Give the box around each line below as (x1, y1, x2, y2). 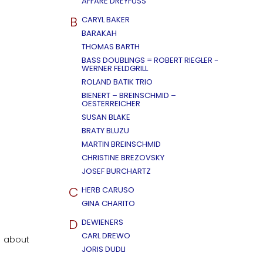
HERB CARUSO (82, 184, 134, 195)
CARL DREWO (82, 230, 130, 241)
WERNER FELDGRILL (82, 63, 148, 74)
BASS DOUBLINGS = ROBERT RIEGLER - (82, 55, 218, 66)
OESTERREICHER (82, 98, 140, 109)
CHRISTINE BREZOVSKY (82, 152, 164, 163)
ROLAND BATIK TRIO (82, 76, 153, 87)
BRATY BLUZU (82, 125, 129, 136)
